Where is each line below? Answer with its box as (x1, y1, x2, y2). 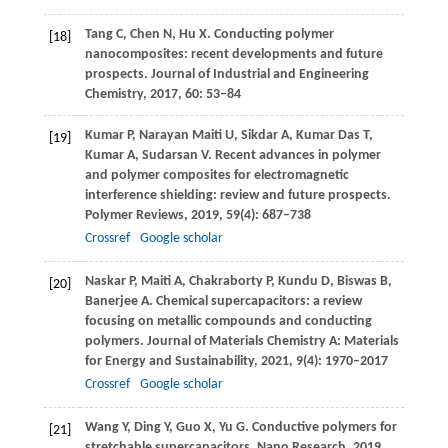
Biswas (336, 274, 377, 290)
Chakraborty (188, 274, 263, 290)
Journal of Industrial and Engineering (150, 67, 369, 83)
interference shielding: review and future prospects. (84, 188, 391, 204)
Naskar (84, 274, 126, 290)
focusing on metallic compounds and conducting (84, 314, 372, 330)
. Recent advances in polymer (207, 148, 381, 164)
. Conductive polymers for (244, 420, 397, 436)
